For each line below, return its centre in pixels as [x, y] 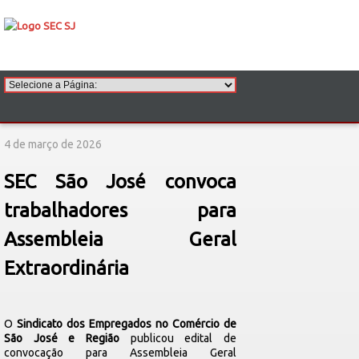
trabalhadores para [120, 210]
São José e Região [62, 338]
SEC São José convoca [120, 182]
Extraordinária [67, 268]
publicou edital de [178, 338]
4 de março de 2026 [53, 144]
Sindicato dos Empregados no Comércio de [127, 324]
